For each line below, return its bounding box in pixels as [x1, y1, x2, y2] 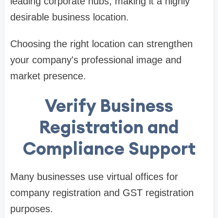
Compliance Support [22, 137, 196, 160]
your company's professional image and [10, 54, 182, 65]
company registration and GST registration [10, 187, 194, 198]
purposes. [10, 203, 53, 214]
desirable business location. [10, 11, 129, 22]
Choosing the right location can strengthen [10, 38, 193, 49]
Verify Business [45, 94, 173, 117]
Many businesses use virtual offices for [10, 171, 178, 182]
